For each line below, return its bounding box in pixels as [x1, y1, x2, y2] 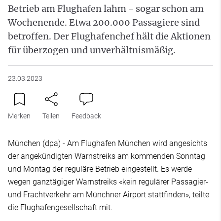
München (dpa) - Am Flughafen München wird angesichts [8, 138, 207, 148]
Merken [8, 111, 31, 120]
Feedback [72, 111, 101, 120]
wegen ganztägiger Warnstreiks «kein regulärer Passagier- [8, 177, 208, 186]
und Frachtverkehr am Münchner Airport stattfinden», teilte [8, 189, 209, 199]
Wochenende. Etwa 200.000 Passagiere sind [8, 16, 200, 28]
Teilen [42, 111, 60, 120]
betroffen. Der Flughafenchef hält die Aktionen [8, 30, 211, 42]
